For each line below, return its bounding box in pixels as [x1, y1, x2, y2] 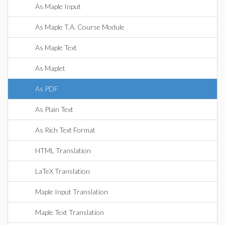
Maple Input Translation [35, 187, 108, 196]
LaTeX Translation [35, 167, 90, 175]
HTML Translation [35, 146, 91, 155]
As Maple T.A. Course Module [35, 23, 125, 31]
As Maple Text [35, 43, 77, 52]
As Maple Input [35, 2, 81, 11]
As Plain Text [35, 105, 73, 114]
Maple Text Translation [35, 208, 104, 216]
